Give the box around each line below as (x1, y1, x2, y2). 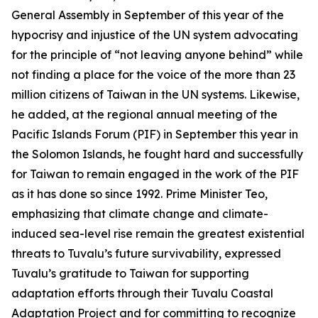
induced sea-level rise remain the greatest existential (11, 226, 305, 241)
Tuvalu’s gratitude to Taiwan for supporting (11, 266, 249, 280)
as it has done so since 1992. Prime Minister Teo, (11, 187, 268, 201)
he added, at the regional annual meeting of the (11, 107, 278, 121)
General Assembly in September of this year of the (11, 8, 284, 22)
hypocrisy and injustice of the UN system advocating (11, 28, 298, 42)
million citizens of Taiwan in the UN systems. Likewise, (11, 87, 300, 102)
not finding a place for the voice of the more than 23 (11, 67, 295, 82)
